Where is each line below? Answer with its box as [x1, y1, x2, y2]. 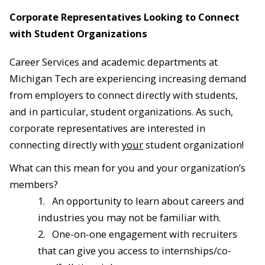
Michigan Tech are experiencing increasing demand [9, 72, 247, 86]
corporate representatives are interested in [9, 121, 205, 135]
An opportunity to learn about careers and [52, 194, 244, 208]
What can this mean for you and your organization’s [9, 161, 245, 175]
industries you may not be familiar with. [38, 211, 221, 225]
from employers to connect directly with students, [9, 88, 238, 102]
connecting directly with [9, 138, 122, 152]
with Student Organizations [9, 26, 147, 40]
